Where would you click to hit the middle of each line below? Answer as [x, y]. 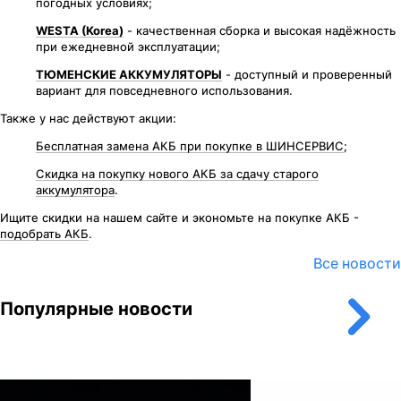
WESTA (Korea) [80, 30]
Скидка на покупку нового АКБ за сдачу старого [177, 173]
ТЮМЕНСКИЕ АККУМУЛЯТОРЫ [129, 74]
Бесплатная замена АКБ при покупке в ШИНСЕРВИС [190, 145]
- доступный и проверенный [307, 74]
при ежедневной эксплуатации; [128, 46]
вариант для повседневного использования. [164, 90]
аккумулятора [75, 189]
